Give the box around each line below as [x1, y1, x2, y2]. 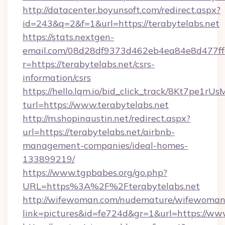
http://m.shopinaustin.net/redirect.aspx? [23, 113, 190, 124]
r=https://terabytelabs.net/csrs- [23, 58, 155, 70]
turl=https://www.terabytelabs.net [23, 99, 169, 110]
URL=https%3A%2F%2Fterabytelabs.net [23, 180, 200, 192]
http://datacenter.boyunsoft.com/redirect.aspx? [23, 4, 220, 16]
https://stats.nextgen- [23, 31, 114, 43]
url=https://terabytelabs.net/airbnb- [23, 126, 175, 138]
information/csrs [23, 72, 91, 83]
